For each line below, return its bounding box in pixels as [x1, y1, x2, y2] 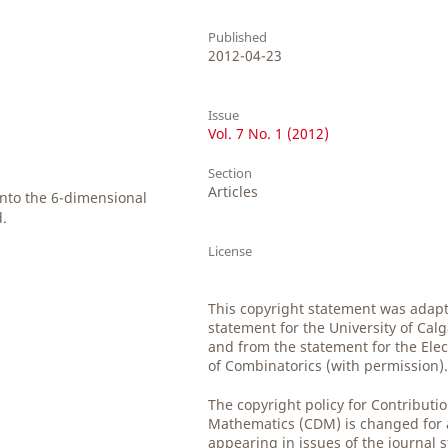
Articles [208, 182, 259, 202]
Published [208, 28, 268, 47]
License [208, 242, 253, 261]
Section [208, 164, 253, 183]
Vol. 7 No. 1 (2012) [208, 124, 330, 144]
